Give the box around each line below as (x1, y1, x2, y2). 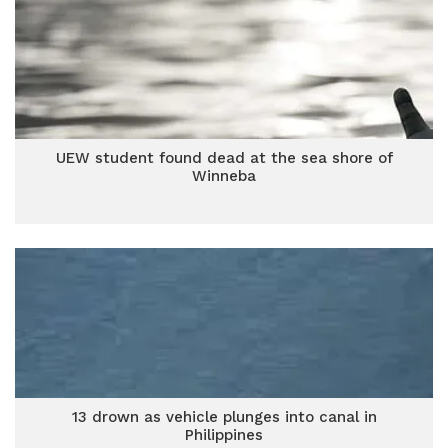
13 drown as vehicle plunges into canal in (71, 408, 377, 426)
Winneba (192, 167, 256, 185)
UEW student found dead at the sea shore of (55, 149, 393, 167)
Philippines (185, 426, 263, 444)
